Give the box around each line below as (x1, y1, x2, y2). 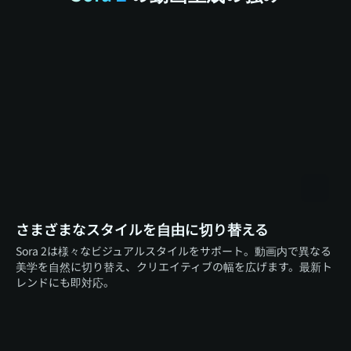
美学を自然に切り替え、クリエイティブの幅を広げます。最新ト (16, 258, 332, 274)
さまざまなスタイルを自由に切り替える (16, 218, 269, 239)
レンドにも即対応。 (16, 273, 114, 290)
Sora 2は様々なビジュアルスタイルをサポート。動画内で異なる (16, 242, 331, 259)
